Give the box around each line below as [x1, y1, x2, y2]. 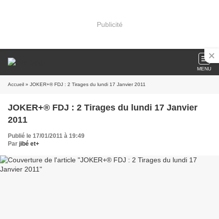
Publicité [96, 20, 123, 28]
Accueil [8, 82, 24, 87]
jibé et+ [19, 140, 39, 147]
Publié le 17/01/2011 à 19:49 [8, 132, 85, 139]
